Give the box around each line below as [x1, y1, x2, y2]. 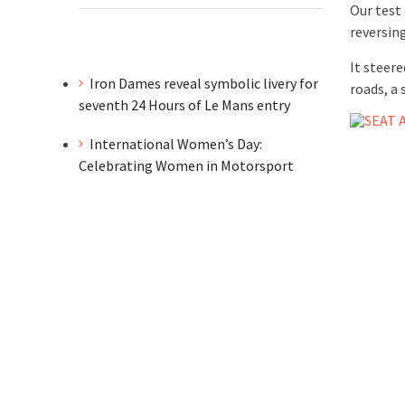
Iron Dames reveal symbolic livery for [89, 74, 318, 92]
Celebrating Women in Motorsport [79, 155, 297, 174]
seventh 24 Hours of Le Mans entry [79, 96, 290, 114]
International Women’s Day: [89, 134, 262, 153]
